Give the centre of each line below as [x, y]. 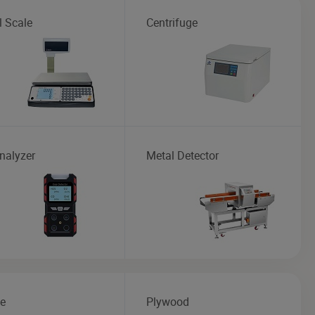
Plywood [167, 301]
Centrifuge [172, 22]
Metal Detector [182, 155]
